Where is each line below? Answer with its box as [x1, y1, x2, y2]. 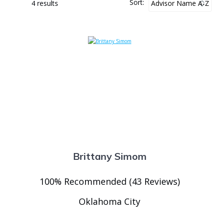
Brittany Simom [72, 150, 147, 162]
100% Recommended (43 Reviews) [39, 175, 180, 187]
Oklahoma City [79, 196, 140, 207]
